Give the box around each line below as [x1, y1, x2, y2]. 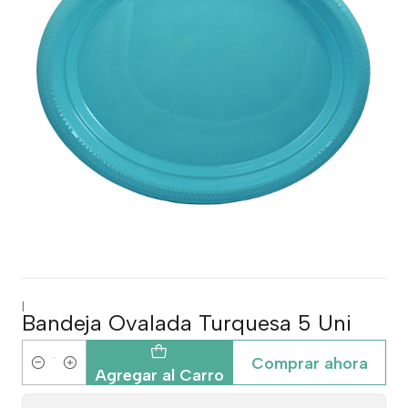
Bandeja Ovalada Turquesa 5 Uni [22, 310, 352, 336]
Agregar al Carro [94, 364, 224, 384]
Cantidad [22, 364, 78, 382]
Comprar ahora [250, 352, 368, 372]
